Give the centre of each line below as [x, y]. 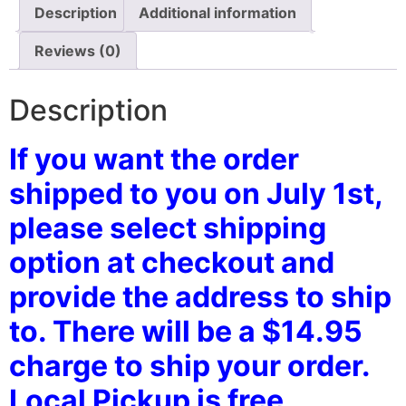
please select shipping [168, 227]
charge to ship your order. [189, 365]
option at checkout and [172, 262]
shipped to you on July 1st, [196, 193]
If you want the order [154, 159]
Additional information [217, 13]
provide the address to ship [200, 296]
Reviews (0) [78, 51]
